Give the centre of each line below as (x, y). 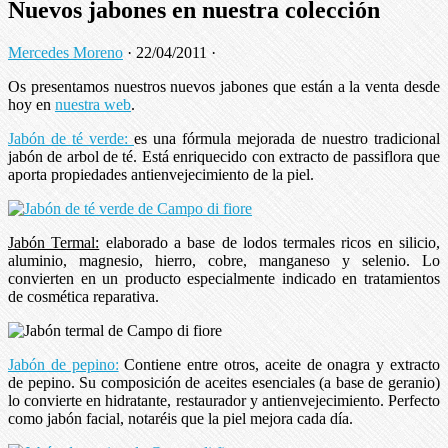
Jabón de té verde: (71, 138)
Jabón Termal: (54, 242)
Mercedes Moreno (65, 52)
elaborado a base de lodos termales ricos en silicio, (270, 242)
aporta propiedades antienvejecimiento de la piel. (161, 174)
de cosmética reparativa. (83, 296)
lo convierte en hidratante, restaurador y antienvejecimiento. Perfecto (224, 400)
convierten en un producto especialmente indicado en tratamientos (224, 278)
